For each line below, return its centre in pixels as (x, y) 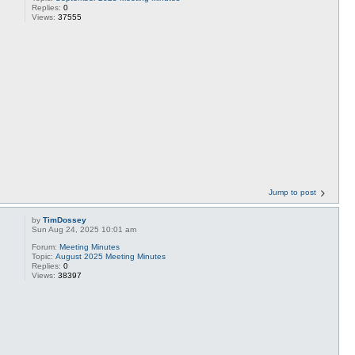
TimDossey (65, 219)
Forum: (46, 246)
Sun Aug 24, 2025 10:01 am (84, 229)
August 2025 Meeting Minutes (111, 256)
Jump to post (292, 192)
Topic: (44, 256)
